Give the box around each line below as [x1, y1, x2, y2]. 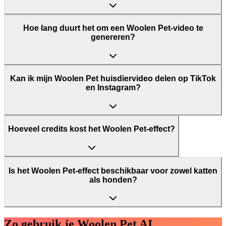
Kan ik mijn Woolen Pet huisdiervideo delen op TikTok [10, 74, 216, 83]
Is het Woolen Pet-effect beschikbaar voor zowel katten [9, 166, 217, 175]
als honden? [89, 175, 137, 184]
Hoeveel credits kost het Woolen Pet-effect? [8, 125, 175, 134]
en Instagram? [85, 83, 141, 92]
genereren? [91, 33, 135, 42]
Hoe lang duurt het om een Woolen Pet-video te [23, 24, 203, 33]
